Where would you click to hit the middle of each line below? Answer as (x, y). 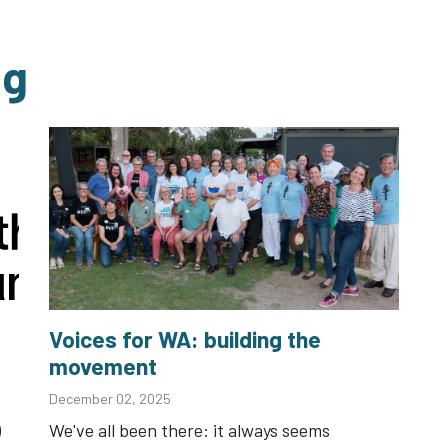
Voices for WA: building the (184, 339)
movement (102, 366)
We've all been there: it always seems (189, 430)
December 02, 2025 (109, 399)
